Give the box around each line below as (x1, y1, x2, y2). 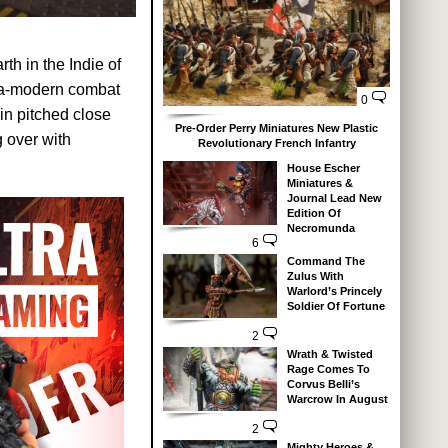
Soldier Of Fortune (286, 299, 385, 312)
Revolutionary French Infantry (197, 136, 356, 149)
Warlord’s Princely (286, 284, 382, 297)
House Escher (286, 161, 360, 174)
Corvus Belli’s (286, 377, 360, 390)
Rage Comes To (286, 362, 370, 375)
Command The (286, 254, 365, 267)
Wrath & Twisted (286, 347, 373, 360)
